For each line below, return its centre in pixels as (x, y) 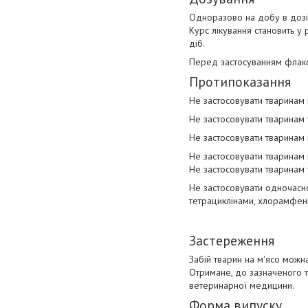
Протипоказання (240, 82)
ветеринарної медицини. (242, 285)
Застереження (232, 240)
